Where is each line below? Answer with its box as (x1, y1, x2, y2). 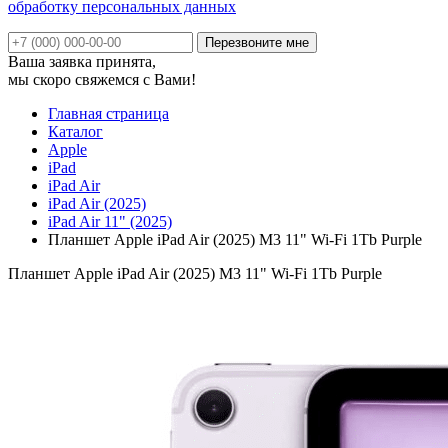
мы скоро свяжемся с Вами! (8, 70, 196, 88)
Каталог (48, 122, 103, 140)
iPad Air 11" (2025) (48, 212, 172, 230)
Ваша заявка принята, (8, 52, 156, 70)
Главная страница (48, 104, 169, 122)
